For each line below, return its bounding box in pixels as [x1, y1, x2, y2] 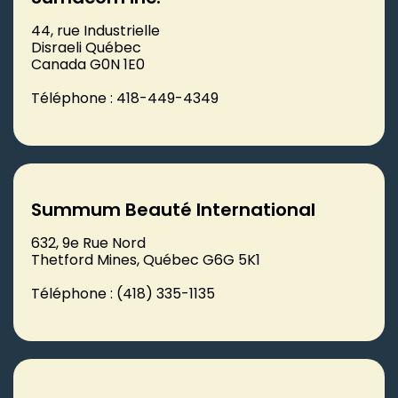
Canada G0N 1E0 [31, 53, 145, 75]
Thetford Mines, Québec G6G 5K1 [31, 249, 260, 270]
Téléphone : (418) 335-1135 [31, 283, 215, 304]
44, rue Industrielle [31, 20, 160, 41]
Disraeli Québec [31, 36, 141, 58]
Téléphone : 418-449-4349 [31, 87, 219, 108]
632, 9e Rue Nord [31, 232, 146, 253]
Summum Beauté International [31, 196, 315, 222]
